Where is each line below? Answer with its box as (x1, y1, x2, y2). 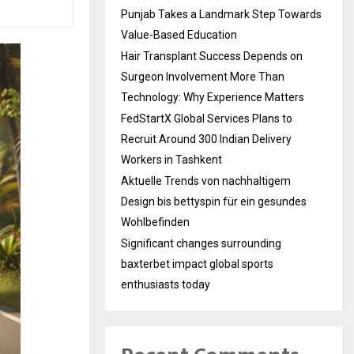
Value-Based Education (121, 28, 237, 41)
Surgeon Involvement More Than (121, 70, 284, 83)
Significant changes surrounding (121, 236, 281, 250)
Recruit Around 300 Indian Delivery (121, 132, 292, 145)
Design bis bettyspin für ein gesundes (121, 194, 307, 208)
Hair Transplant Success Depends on (121, 49, 303, 62)
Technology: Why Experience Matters (121, 90, 304, 104)
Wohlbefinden (121, 215, 190, 228)
